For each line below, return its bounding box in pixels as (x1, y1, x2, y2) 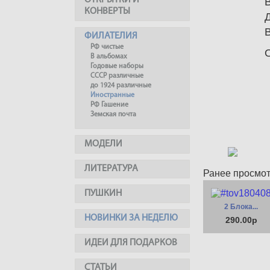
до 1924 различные (90, 82, 151, 89)
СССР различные (90, 72, 143, 80)
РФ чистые (90, 43, 124, 51)
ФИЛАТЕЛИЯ (84, 31, 137, 41)
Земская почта (90, 111, 136, 118)
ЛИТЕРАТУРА (84, 164, 138, 174)
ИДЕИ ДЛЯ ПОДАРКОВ (84, 238, 177, 248)
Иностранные (90, 92, 134, 99)
